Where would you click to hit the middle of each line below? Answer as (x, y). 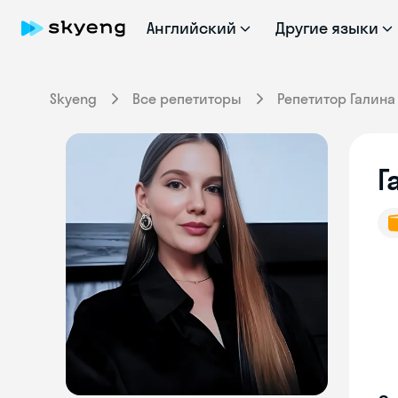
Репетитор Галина (336, 99)
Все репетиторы (187, 99)
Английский (191, 28)
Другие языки (327, 28)
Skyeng (73, 99)
